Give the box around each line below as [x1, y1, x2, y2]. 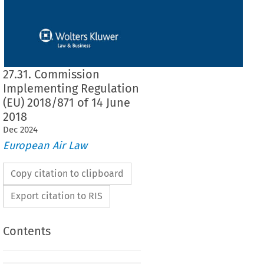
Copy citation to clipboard [10, 168, 124, 180]
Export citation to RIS [10, 190, 103, 202]
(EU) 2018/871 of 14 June [2, 95, 130, 110]
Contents [2, 224, 51, 239]
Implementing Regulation [2, 81, 139, 95]
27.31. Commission [2, 67, 100, 81]
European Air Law [2, 139, 87, 153]
